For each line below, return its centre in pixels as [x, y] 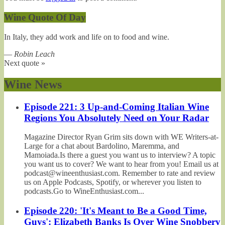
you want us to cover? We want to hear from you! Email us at [121, 164]
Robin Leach [34, 54]
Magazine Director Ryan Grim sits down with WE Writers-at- [121, 137]
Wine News [33, 84]
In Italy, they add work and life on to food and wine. [87, 37]
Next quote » [25, 63]
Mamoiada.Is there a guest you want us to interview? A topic [120, 155]
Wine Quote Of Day [45, 17]
